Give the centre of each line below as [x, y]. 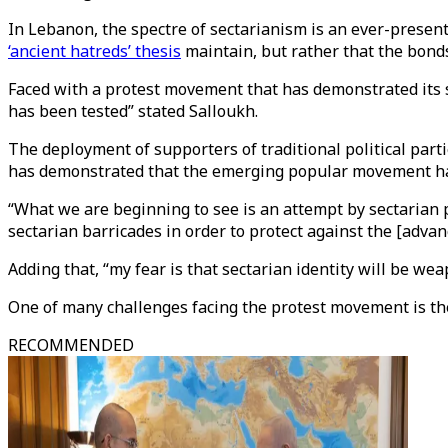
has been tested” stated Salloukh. [133, 111]
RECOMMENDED [71, 345]
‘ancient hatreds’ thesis [94, 51]
